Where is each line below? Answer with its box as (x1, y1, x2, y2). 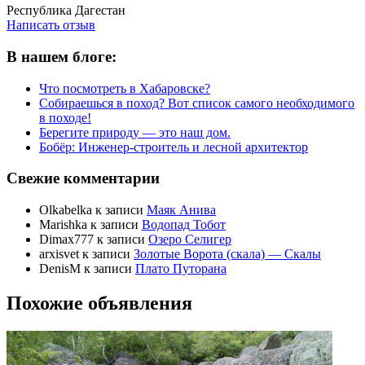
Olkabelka (39, 203, 92, 218)
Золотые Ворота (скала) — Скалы (134, 247, 321, 262)
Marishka (39, 218, 87, 232)
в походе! (39, 110, 91, 125)
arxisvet (39, 247, 79, 262)
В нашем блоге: (7, 47, 117, 65)
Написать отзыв (7, 18, 95, 33)
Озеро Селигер (148, 232, 231, 247)
